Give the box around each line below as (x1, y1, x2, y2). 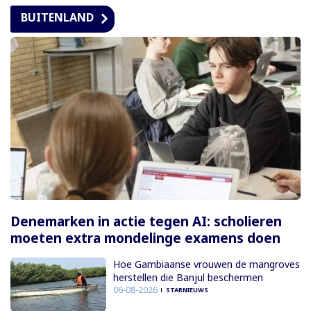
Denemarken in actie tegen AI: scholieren (10, 212, 282, 231)
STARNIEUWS (165, 285, 208, 295)
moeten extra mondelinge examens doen (10, 229, 280, 248)
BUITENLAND (21, 10, 94, 26)
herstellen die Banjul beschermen (112, 271, 263, 285)
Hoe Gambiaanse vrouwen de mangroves (112, 258, 300, 271)
